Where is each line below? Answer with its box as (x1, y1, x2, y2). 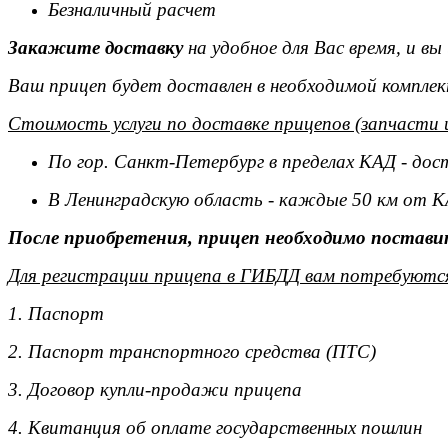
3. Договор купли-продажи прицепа (8, 379, 302, 400)
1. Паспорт (8, 303, 104, 324)
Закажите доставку (8, 37, 183, 58)
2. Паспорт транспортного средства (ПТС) (8, 341, 376, 362)
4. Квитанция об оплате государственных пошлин (8, 417, 422, 438)
